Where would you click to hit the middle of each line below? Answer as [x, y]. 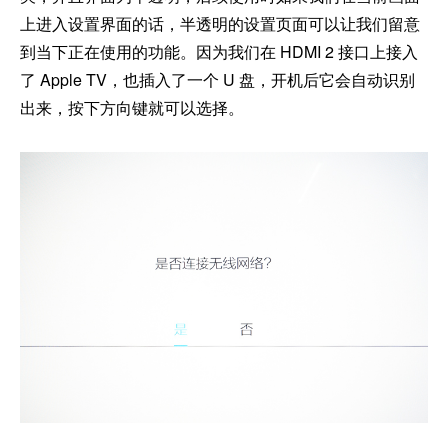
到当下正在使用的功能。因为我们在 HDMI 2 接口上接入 [219, 52]
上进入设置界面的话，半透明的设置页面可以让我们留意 [220, 24]
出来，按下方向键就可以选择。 [132, 108]
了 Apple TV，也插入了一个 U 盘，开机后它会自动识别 [217, 80]
